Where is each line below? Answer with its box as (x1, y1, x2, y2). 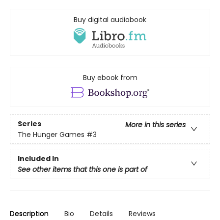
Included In (18, 154, 59, 164)
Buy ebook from (82, 73, 137, 83)
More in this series (125, 119, 186, 130)
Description (10, 209, 49, 219)
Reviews (129, 209, 156, 219)
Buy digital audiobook (74, 15, 146, 25)
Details (90, 209, 113, 219)
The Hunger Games (18, 129, 84, 139)
